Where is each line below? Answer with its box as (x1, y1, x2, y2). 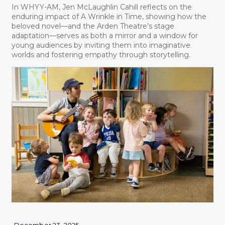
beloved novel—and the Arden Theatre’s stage (11, 21, 174, 31)
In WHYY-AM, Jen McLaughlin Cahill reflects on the (11, 2, 192, 12)
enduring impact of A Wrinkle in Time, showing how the (11, 12, 206, 21)
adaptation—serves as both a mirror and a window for (11, 31, 198, 40)
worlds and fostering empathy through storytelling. (11, 50, 190, 59)
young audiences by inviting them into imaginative (11, 40, 190, 50)
